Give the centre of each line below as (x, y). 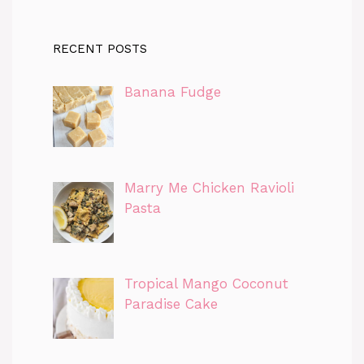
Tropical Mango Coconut (206, 284)
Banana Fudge (172, 91)
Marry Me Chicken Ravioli (209, 188)
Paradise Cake (171, 304)
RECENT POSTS (100, 48)
